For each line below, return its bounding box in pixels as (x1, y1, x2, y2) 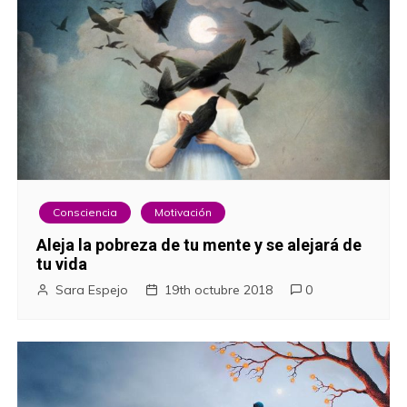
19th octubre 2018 (164, 281, 273, 298)
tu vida (36, 253, 88, 273)
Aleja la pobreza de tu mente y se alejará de (36, 234, 362, 254)
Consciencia (53, 204, 118, 219)
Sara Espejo (55, 281, 129, 298)
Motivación (154, 204, 213, 219)
